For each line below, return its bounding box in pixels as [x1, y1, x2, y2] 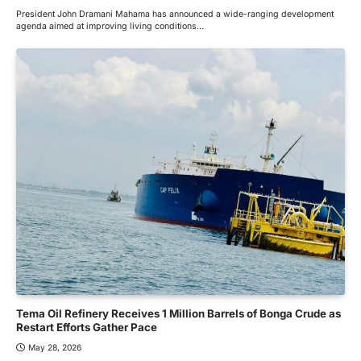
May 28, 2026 [28, 342, 81, 353]
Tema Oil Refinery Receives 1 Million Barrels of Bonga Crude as [16, 307, 341, 321]
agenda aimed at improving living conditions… [16, 21, 204, 32]
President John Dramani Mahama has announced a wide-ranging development [16, 9, 334, 20]
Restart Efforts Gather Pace [16, 321, 157, 334]
